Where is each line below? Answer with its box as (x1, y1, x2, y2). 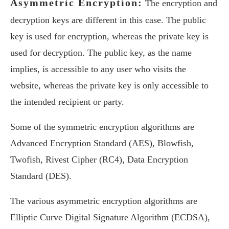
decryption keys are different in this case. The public (10, 15, 206, 25)
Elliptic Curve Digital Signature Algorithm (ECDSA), (10, 212, 210, 222)
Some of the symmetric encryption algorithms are (10, 122, 194, 132)
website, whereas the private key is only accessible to (10, 80, 209, 90)
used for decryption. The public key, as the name (10, 48, 192, 58)
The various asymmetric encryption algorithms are (10, 196, 197, 206)
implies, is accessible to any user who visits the (10, 64, 186, 74)
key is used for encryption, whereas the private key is (10, 31, 209, 41)
